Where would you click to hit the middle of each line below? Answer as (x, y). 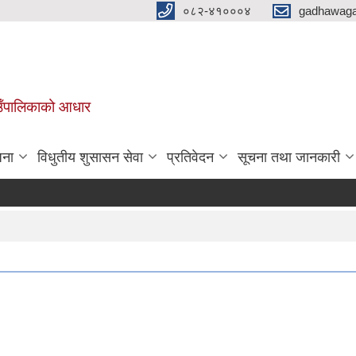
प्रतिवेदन (190, 157)
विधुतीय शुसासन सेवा (90, 157)
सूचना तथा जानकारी (289, 157)
